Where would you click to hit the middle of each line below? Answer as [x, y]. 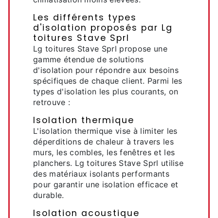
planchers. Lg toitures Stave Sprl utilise [109, 163]
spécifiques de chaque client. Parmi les [108, 81]
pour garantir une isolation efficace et [106, 184]
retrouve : [52, 102]
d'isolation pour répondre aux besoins [106, 70]
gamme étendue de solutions [89, 59]
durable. [49, 195]
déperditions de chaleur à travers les [103, 142]
